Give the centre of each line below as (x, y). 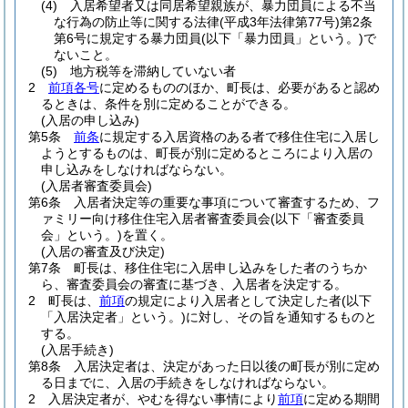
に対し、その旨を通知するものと (281, 317)
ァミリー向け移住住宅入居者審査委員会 (156, 219)
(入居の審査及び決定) (103, 251)
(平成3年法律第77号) (280, 22)
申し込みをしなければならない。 (137, 169)
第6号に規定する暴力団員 (127, 38)
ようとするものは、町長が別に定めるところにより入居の (207, 153)
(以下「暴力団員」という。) (282, 38)
